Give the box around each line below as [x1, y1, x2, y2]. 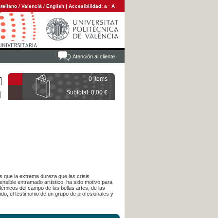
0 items [89, 75, 108, 82]
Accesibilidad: [69, 3, 104, 9]
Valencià [21, 3, 42, 9]
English [46, 3, 64, 9]
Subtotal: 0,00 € [66, 89, 108, 96]
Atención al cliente [73, 54, 115, 59]
